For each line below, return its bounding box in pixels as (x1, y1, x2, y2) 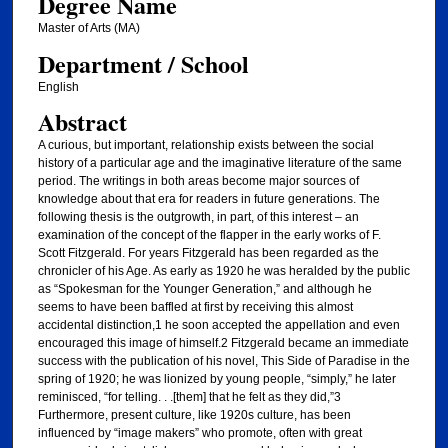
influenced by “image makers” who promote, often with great (37, 426, 362, 441)
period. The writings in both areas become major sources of (37, 174, 359, 189)
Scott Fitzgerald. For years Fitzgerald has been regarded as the (37, 246, 379, 261)
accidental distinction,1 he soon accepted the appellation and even (37, 318, 400, 333)
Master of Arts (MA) (37, 21, 140, 36)
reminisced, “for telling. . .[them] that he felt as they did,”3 (37, 390, 341, 405)
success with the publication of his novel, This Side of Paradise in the (37, 354, 410, 369)
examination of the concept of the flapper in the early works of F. (37, 228, 381, 243)
